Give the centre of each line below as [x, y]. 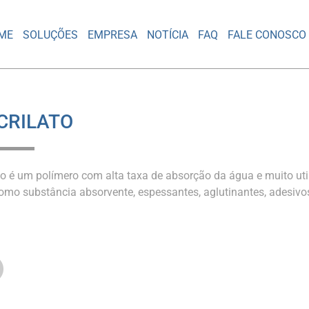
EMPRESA [113, 34]
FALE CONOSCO [267, 34]
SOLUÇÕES [51, 34]
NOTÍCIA [168, 34]
